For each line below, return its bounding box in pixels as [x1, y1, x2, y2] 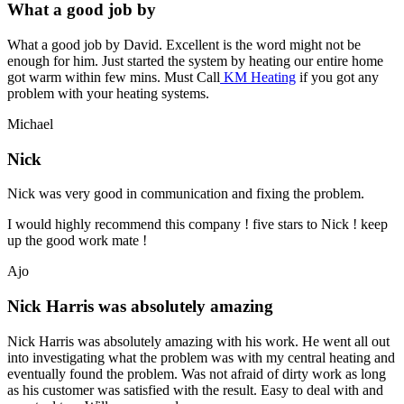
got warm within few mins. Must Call [7, 69, 220, 86]
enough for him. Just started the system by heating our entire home [7, 53, 383, 69]
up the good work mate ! [7, 233, 147, 249]
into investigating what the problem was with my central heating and [7, 349, 395, 365]
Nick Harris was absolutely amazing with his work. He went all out [7, 333, 390, 349]
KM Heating [220, 69, 296, 86]
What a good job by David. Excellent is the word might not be [7, 37, 361, 53]
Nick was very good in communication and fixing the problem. [7, 186, 364, 202]
